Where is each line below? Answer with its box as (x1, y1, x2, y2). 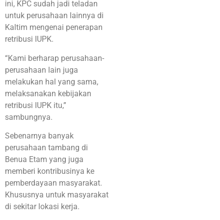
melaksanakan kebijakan (5, 88, 91, 98)
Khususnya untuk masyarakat (5, 190, 109, 200)
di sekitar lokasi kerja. (5, 202, 80, 212)
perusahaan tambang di (5, 143, 88, 153)
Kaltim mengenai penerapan (5, 23, 103, 32)
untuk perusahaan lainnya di (5, 11, 104, 21)
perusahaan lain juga (5, 65, 78, 75)
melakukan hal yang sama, (5, 77, 98, 86)
